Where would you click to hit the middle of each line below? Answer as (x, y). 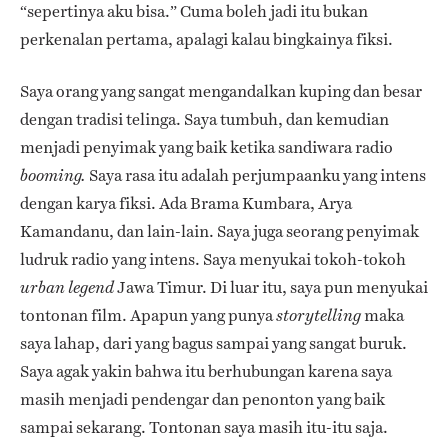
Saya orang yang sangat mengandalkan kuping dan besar (221, 91)
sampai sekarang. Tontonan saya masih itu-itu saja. (204, 427)
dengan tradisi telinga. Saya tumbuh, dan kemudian (204, 119)
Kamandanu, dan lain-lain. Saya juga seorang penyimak (219, 231)
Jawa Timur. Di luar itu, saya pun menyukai (271, 287)
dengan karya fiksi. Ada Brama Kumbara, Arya (186, 203)
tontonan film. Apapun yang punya (148, 315)
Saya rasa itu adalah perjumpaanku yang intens (256, 175)
